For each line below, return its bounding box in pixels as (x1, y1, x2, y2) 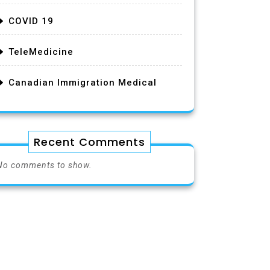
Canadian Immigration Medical (8, 77, 157, 88)
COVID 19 (8, 15, 54, 27)
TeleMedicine (8, 46, 74, 57)
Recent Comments (33, 134, 145, 149)
